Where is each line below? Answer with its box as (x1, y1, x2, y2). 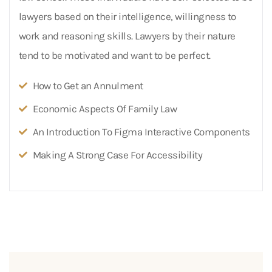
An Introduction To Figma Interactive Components (32, 125, 250, 138)
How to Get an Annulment (32, 79, 143, 92)
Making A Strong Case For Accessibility (32, 148, 203, 161)
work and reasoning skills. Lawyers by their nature (19, 29, 236, 42)
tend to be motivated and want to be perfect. (19, 49, 211, 61)
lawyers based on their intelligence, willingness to (19, 10, 236, 22)
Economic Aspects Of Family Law (32, 102, 177, 115)
